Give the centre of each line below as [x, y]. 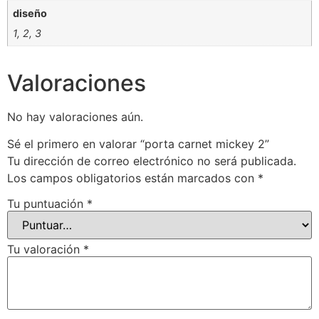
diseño [30, 13]
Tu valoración [45, 249]
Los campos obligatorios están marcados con [132, 178]
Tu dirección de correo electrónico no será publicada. [152, 161]
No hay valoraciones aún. [75, 116]
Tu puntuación [47, 203]
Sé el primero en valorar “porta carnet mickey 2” [138, 144]
